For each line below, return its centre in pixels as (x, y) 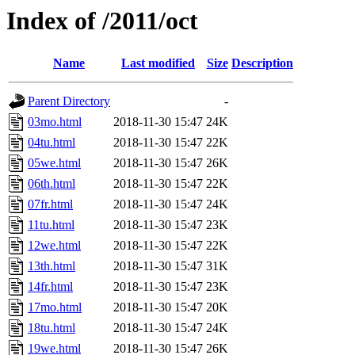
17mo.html (55, 307)
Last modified (158, 63)
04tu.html (52, 143)
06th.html (52, 184)
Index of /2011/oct (102, 21)
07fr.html (50, 204)
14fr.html (50, 287)
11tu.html (51, 225)
